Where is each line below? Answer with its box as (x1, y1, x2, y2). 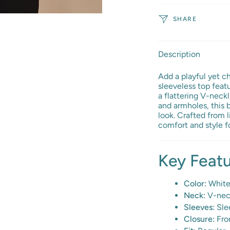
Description (158, 49, 200, 59)
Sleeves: (183, 202, 215, 212)
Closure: (183, 214, 215, 224)
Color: (183, 179, 206, 188)
